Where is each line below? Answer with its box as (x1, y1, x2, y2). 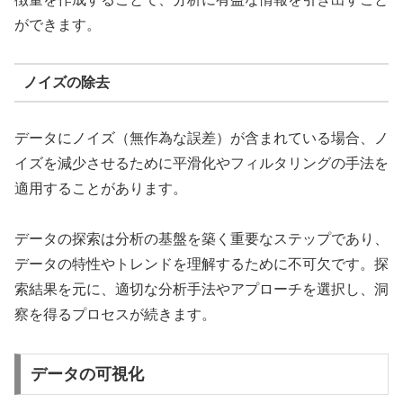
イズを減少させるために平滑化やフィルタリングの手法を (14, 155, 389, 171)
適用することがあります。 (14, 180, 187, 196)
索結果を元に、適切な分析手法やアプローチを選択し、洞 (14, 282, 389, 298)
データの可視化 (30, 364, 144, 383)
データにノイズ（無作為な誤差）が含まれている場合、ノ (14, 130, 389, 146)
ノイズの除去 (22, 75, 110, 91)
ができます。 (14, 16, 101, 32)
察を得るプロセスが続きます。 (14, 307, 216, 323)
